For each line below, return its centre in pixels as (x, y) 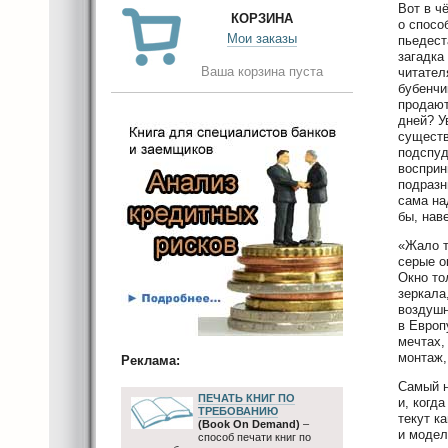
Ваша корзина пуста (262, 71)
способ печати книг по (254, 436)
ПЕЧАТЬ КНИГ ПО (246, 397)
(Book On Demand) (249, 423)
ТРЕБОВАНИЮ (238, 410)
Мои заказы (262, 38)
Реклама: (150, 361)
